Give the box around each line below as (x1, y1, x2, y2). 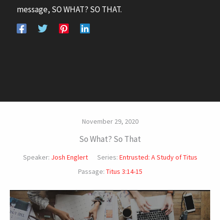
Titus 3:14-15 (106, 167, 142, 176)
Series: (97, 153, 118, 162)
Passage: (78, 167, 105, 176)
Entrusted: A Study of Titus (119, 153, 197, 162)
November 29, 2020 (82, 117, 138, 126)
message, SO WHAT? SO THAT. (17, 3, 122, 15)
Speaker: (23, 153, 50, 162)
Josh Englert (51, 153, 88, 162)
